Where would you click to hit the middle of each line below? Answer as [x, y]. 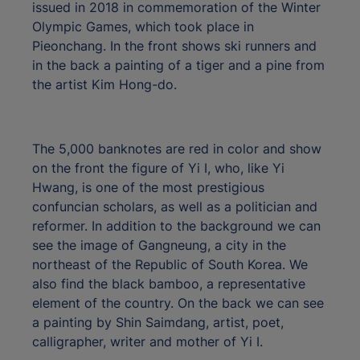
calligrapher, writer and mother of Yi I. [147, 342]
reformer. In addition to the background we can [176, 226]
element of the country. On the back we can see [178, 303]
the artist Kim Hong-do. [104, 85]
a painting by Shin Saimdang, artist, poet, [158, 323]
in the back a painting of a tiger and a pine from [178, 65]
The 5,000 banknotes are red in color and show [177, 149]
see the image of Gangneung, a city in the [159, 245]
